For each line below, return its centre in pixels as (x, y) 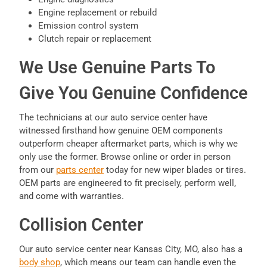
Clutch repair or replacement (95, 39)
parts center (80, 170)
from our (38, 170)
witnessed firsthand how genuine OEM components (121, 131)
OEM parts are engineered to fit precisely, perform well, (128, 183)
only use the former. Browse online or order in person (125, 157)
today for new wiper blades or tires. (175, 170)
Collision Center (81, 225)
